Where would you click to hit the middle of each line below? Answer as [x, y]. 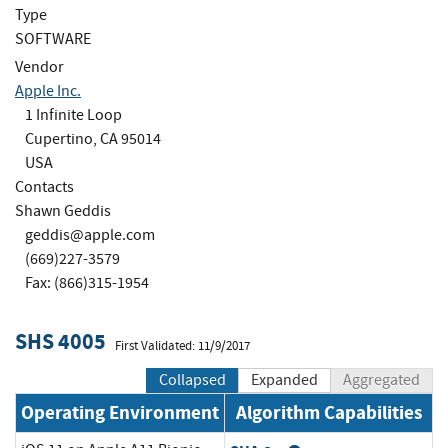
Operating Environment [120, 413]
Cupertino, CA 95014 [93, 138]
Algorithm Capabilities [328, 413]
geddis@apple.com [90, 234]
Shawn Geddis [63, 210]
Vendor [39, 66]
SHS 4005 [60, 342]
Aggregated [381, 380]
